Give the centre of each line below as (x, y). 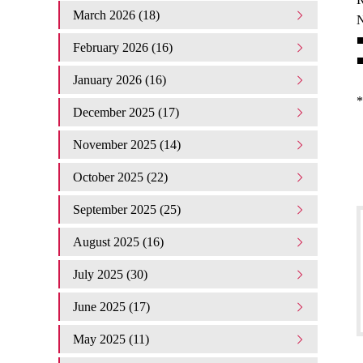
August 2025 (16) (118, 242)
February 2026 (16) (123, 47)
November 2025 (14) (127, 145)
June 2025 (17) (111, 307)
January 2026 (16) (120, 80)
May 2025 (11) (111, 339)
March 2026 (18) (116, 15)
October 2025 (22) (120, 177)
